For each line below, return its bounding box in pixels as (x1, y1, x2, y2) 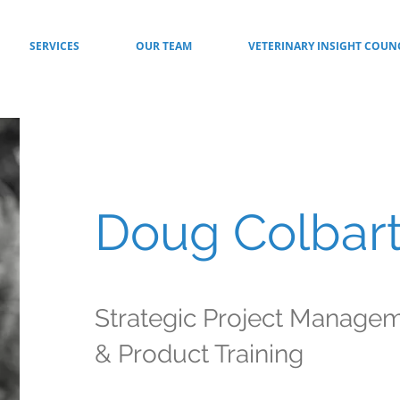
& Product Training (94, 339, 304, 369)
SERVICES (29, 38, 79, 54)
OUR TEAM (135, 38, 192, 54)
